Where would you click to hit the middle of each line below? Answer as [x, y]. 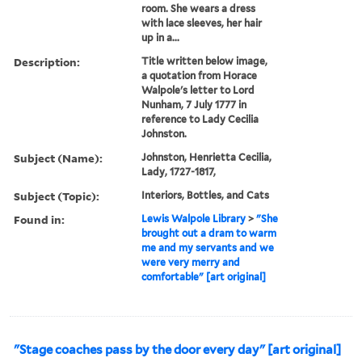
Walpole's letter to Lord [198, 90]
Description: [47, 61]
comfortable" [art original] [204, 276]
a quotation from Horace [200, 75]
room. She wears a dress [199, 8]
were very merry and [191, 262]
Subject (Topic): [57, 196]
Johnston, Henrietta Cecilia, [207, 157]
